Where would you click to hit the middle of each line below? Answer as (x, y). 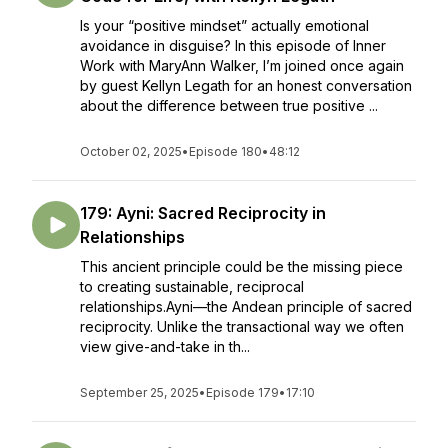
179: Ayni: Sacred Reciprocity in (203, 213)
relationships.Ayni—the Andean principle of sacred (246, 306)
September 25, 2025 (139, 392)
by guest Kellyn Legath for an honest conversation (246, 85)
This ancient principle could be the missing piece (241, 266)
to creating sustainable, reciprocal (192, 286)
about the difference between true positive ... (229, 105)
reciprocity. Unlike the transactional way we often (242, 326)
